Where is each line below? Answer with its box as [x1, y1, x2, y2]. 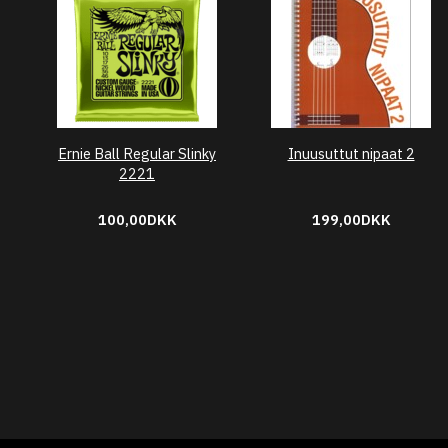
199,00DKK [311, 210, 391, 229]
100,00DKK [97, 210, 177, 229]
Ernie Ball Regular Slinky [58, 144, 216, 163]
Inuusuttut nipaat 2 [287, 144, 415, 163]
